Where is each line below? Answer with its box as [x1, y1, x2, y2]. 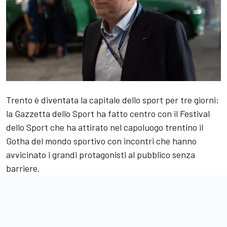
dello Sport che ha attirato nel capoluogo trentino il [6, 121, 203, 133]
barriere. [6, 162, 40, 174]
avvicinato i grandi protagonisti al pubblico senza [6, 148, 195, 160]
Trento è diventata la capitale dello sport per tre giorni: [6, 94, 219, 105]
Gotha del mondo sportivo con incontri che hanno [6, 135, 197, 146]
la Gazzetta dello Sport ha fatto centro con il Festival [6, 107, 210, 119]
